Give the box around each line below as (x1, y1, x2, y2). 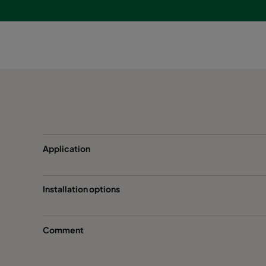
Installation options (43, 183, 120, 195)
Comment (43, 224, 84, 235)
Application (43, 142, 90, 154)
